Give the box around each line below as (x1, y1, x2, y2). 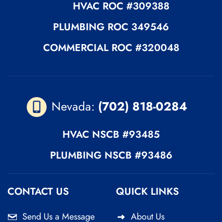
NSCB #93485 (92, 127, 160, 142)
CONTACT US (7, 184, 69, 199)
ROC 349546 (108, 20, 169, 35)
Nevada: (52, 97, 98, 115)
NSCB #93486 (104, 148, 172, 163)
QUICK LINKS (116, 184, 179, 199)
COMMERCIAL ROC (43, 41, 135, 55)
